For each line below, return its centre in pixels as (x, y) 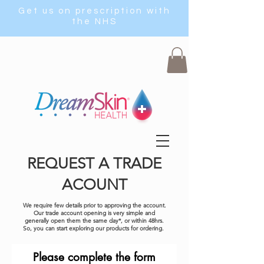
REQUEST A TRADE (94, 164)
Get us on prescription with (94, 11)
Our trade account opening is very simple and (94, 213)
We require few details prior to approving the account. (94, 206)
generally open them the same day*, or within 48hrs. (94, 221)
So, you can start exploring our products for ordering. (94, 229)
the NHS (94, 22)
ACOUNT (94, 185)
